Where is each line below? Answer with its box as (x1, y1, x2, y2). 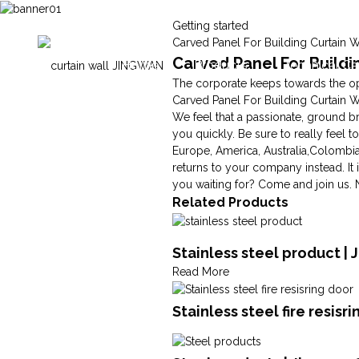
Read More (172, 264, 230, 278)
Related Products (172, 194, 289, 210)
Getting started (172, 18, 249, 32)
